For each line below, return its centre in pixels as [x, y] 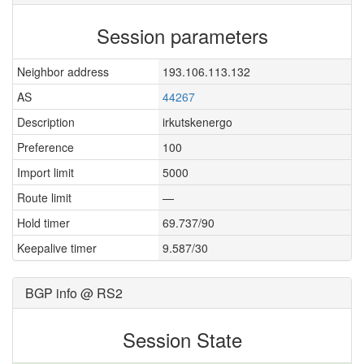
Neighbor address [63, 71]
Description [46, 122]
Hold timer [43, 223]
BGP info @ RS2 [74, 293]
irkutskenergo [197, 122]
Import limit [45, 172]
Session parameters [182, 35]
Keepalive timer [57, 248]
